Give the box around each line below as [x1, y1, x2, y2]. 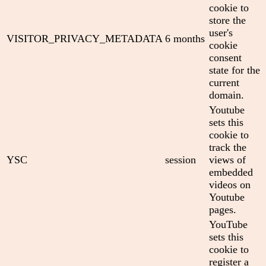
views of [209, 153, 246, 166]
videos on [209, 178, 251, 191]
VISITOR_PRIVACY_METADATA [7, 32, 163, 45]
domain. [209, 88, 244, 101]
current [209, 76, 239, 88]
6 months [165, 32, 205, 45]
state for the [209, 64, 260, 76]
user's [209, 26, 233, 39]
